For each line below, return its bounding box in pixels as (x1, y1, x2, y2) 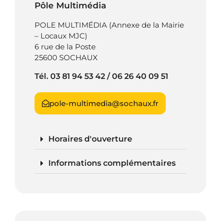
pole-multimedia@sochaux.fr (49, 98, 158, 108)
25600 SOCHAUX (35, 53, 98, 63)
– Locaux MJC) (35, 31, 87, 41)
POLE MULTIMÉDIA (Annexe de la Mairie (35, 20, 184, 30)
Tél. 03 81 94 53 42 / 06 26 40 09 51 (35, 71, 168, 81)
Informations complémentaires (48, 158, 176, 168)
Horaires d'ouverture (48, 134, 132, 144)
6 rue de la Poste (35, 42, 96, 52)
